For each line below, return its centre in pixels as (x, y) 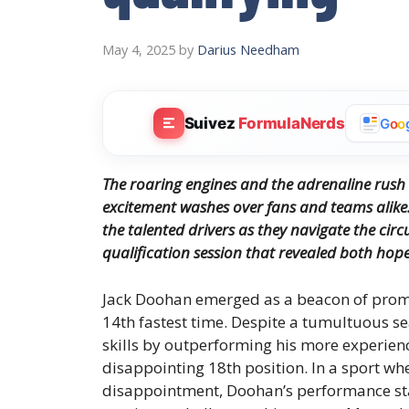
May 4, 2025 (139, 50)
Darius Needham (248, 50)
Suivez (211, 123)
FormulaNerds (292, 123)
